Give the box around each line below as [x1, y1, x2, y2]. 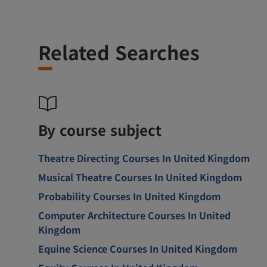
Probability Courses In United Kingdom [38, 188, 221, 203]
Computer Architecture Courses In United [38, 207, 231, 222]
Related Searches [38, 38, 200, 66]
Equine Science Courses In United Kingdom [38, 241, 237, 256]
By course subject [38, 119, 162, 140]
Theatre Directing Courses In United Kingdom [38, 150, 250, 165]
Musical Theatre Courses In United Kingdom [38, 169, 242, 184]
